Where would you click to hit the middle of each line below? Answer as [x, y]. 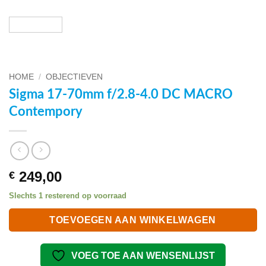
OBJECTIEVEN [75, 77]
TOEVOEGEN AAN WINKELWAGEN [133, 220]
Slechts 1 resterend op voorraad [68, 195]
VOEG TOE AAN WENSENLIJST [143, 256]
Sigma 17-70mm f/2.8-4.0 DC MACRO [121, 95]
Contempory [46, 112]
